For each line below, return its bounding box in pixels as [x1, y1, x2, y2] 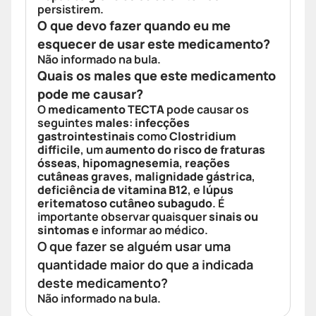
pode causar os [164, 102, 249, 118]
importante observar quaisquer [37, 209, 209, 225]
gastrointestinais [37, 128, 135, 145]
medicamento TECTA [48, 102, 164, 118]
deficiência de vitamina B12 [37, 182, 188, 198]
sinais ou [209, 209, 258, 225]
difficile [37, 142, 80, 158]
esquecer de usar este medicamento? [37, 35, 270, 53]
